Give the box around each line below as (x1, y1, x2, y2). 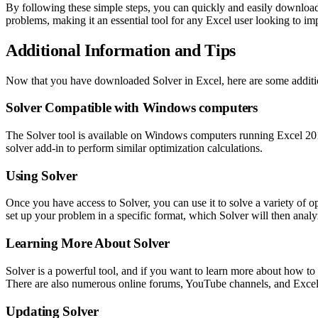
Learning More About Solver (6, 236, 170, 251)
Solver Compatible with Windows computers (6, 100, 258, 116)
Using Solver (6, 168, 77, 183)
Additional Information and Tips (6, 40, 236, 60)
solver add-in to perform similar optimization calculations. (6, 141, 263, 154)
